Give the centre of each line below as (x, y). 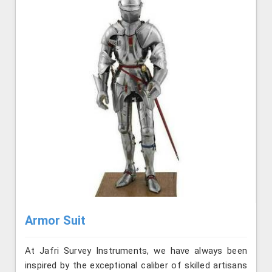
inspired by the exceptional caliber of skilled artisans (136, 265)
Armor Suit (55, 220)
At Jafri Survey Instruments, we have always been (136, 250)
